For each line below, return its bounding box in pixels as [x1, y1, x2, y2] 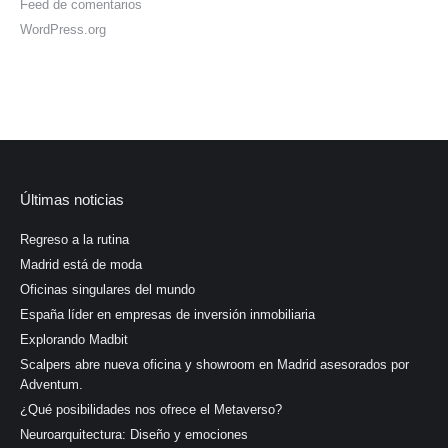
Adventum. [20, 376, 83, 392]
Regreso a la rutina [20, 231, 129, 247]
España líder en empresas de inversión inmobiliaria [20, 306, 315, 322]
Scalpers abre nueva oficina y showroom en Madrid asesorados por [20, 356, 409, 372]
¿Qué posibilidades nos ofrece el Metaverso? [20, 401, 282, 417]
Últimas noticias [20, 190, 124, 208]
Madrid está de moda [20, 256, 142, 272]
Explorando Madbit [20, 331, 128, 347]
